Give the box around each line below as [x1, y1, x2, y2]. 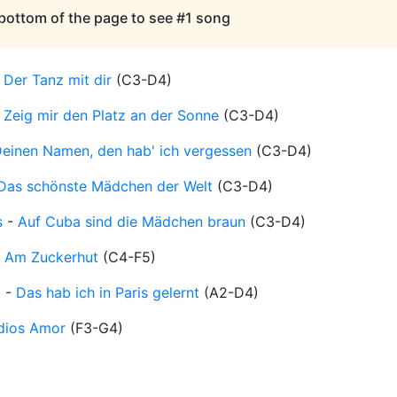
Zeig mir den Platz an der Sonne [4, 106, 219, 125]
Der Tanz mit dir [4, 71, 112, 90]
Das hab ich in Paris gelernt [16, 284, 199, 302]
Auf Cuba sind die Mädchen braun [18, 213, 245, 231]
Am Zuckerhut [4, 248, 98, 267]
